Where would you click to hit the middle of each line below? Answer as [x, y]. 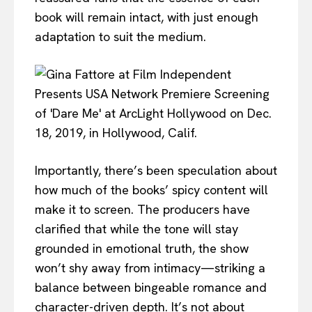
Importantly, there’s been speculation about [156, 170]
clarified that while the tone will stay [136, 228]
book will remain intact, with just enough [147, 17]
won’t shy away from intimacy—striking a [150, 267]
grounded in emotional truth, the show [142, 248]
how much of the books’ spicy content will [151, 189]
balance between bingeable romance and [151, 287]
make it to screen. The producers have [142, 209]
